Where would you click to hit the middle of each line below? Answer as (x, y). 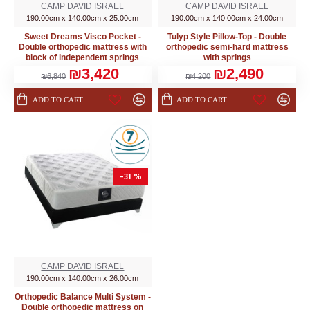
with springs (227, 57)
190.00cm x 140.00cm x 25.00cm (83, 18)
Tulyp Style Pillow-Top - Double (227, 36)
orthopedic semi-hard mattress (227, 47)
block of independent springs (83, 57)
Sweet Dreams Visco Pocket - (82, 36)
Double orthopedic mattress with (82, 47)
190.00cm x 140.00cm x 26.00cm (83, 278)
